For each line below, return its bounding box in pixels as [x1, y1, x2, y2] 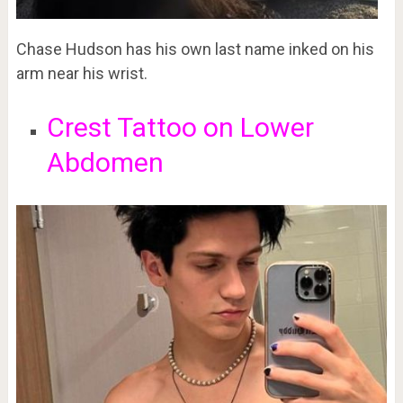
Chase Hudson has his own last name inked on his [15, 40, 374, 59]
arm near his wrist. [15, 64, 148, 84]
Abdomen [46, 147, 164, 179]
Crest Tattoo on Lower [46, 112, 314, 144]
